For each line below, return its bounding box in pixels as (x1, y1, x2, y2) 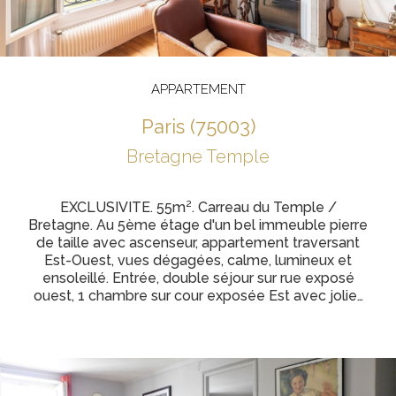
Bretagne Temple (126, 146, 270, 167)
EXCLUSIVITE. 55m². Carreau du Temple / (59, 199, 337, 216)
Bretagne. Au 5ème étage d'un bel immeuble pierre (28, 217, 368, 233)
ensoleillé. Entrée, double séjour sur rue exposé (42, 270, 354, 286)
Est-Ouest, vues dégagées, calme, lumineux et (44, 252, 352, 269)
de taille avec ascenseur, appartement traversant (36, 234, 360, 251)
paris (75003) (153, 115, 255, 138)
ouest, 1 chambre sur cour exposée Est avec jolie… (33, 287, 363, 304)
